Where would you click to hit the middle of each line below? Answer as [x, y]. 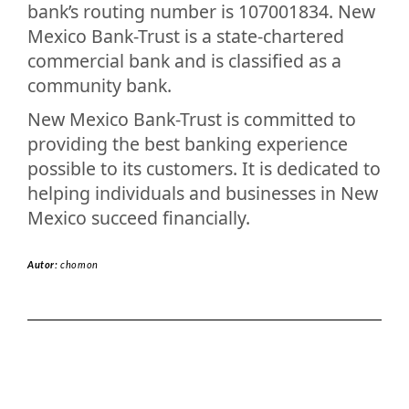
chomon [79, 265]
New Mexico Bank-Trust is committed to [192, 119]
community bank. [100, 85]
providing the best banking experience [188, 144]
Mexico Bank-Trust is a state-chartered [186, 36]
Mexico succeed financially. [139, 218]
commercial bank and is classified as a [184, 61]
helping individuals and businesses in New [203, 193]
